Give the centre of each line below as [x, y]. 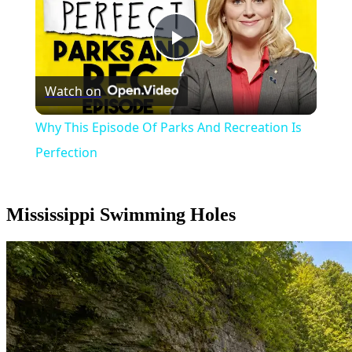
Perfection [66, 153]
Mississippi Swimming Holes [121, 215]
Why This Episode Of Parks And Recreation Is [168, 128]
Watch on [73, 92]
